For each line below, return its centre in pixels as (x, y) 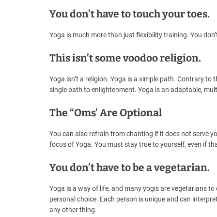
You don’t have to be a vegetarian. (130, 168)
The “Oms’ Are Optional (106, 113)
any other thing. (73, 210)
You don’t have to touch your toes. (130, 14)
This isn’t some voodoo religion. (125, 58)
